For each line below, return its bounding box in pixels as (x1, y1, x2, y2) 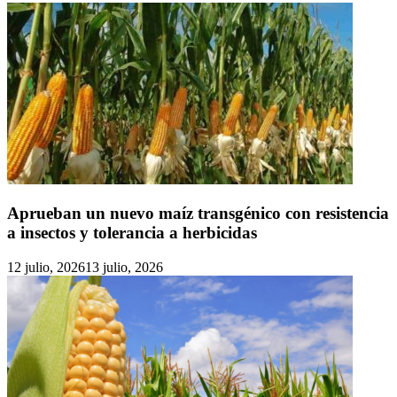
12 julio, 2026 (7, 260, 85, 276)
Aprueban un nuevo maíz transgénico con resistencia (7, 204, 389, 223)
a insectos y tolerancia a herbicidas (7, 223, 257, 243)
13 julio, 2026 (85, 260, 163, 276)
